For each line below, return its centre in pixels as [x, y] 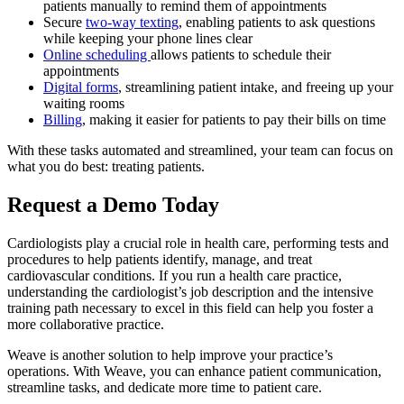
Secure [64, 23]
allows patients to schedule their [241, 55]
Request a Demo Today [113, 205]
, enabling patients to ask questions [277, 23]
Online [64, 55]
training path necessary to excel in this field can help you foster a [190, 308]
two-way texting [132, 23]
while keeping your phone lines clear [148, 39]
